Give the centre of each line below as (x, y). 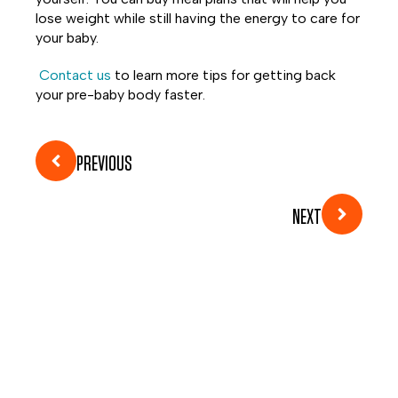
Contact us (75, 75)
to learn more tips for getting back (223, 75)
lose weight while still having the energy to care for (198, 18)
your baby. (67, 38)
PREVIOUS (104, 164)
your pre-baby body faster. (120, 95)
